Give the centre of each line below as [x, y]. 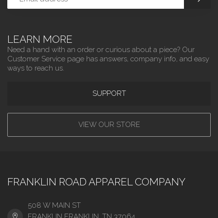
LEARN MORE [40, 39]
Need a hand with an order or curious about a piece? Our [101, 49]
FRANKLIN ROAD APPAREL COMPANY [96, 182]
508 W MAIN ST [54, 205]
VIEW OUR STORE [109, 124]
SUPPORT [109, 93]
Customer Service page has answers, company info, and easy [108, 59]
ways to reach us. [36, 68]
